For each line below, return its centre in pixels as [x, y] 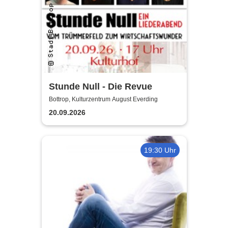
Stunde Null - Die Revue [100, 86]
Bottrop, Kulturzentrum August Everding [103, 99]
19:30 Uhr [160, 150]
